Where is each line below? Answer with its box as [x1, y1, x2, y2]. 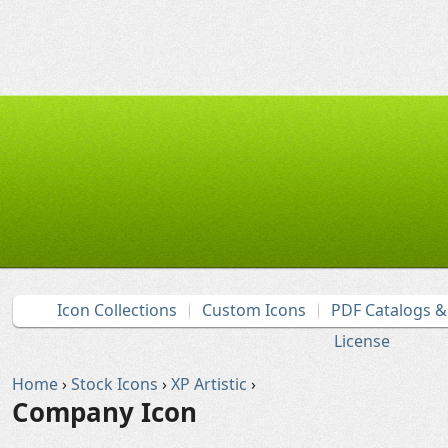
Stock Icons [71, 373, 158, 395]
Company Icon [12, 394, 197, 430]
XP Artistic [171, 373, 247, 395]
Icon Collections [57, 299, 177, 321]
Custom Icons [202, 299, 306, 321]
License [334, 330, 390, 352]
